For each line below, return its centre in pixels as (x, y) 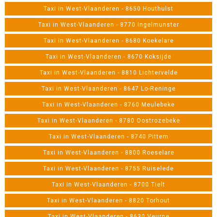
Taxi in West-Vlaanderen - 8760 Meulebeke (108, 105)
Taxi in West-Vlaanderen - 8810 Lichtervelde (108, 73)
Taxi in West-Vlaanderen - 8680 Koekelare (108, 41)
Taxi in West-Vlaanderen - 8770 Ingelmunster (108, 25)
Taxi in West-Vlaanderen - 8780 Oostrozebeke (108, 121)
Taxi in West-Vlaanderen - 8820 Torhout (108, 201)
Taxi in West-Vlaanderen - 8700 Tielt (108, 185)
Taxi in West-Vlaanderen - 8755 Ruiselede (108, 169)
